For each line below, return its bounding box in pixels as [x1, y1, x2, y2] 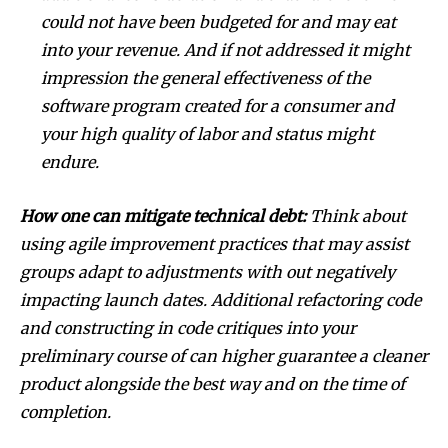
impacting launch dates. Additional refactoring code [20, 289, 421, 310]
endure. [41, 151, 103, 172]
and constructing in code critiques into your [20, 317, 356, 338]
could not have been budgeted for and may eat [41, 11, 396, 32]
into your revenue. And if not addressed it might [41, 39, 410, 60]
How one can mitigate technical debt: [20, 205, 310, 226]
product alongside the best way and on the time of [20, 373, 405, 394]
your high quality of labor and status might [41, 123, 374, 144]
